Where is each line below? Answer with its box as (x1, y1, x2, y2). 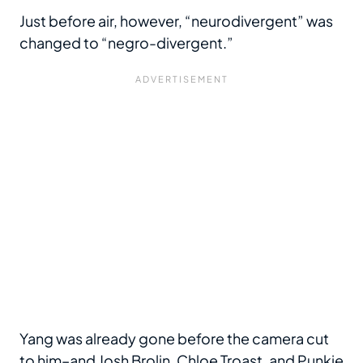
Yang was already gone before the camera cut (19, 329, 329, 348)
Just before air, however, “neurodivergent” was (19, 11, 333, 31)
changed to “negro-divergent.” (19, 33, 233, 53)
